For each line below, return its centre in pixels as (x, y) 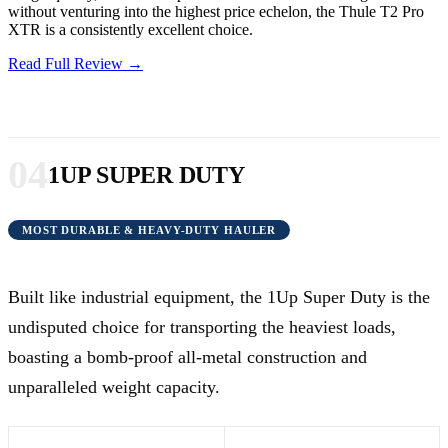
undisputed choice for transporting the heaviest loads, (202, 326)
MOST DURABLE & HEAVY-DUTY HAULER (149, 229)
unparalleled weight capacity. (114, 386)
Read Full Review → (75, 63)
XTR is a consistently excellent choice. (130, 29)
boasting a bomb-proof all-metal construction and (187, 356)
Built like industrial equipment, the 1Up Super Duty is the (219, 296)
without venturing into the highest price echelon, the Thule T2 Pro (216, 11)
